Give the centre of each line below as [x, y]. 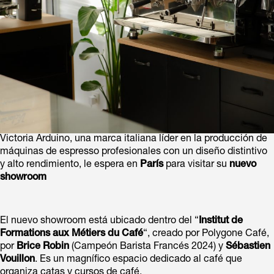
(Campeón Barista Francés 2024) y [147, 247]
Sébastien [248, 247]
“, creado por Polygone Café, [206, 234]
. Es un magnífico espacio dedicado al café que [139, 260]
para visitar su [196, 165]
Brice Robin [43, 247]
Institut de [221, 221]
